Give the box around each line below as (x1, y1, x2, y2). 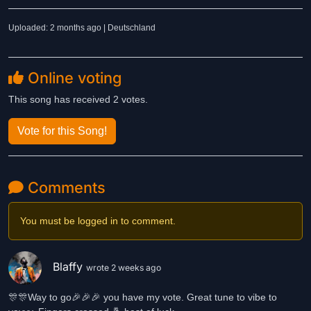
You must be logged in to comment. (20, 215, 176, 226)
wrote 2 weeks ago (86, 262, 161, 274)
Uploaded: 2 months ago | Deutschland (8, 23, 155, 33)
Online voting (24, 69, 121, 87)
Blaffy (53, 260, 86, 274)
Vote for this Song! (17, 125, 107, 137)
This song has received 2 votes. (8, 94, 148, 105)
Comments (24, 178, 106, 196)
